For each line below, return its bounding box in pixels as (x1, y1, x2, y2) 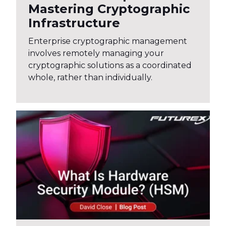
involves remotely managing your (28, 48, 164, 59)
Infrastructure (28, 16, 120, 31)
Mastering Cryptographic (28, 2, 190, 17)
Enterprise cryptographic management (28, 36, 187, 46)
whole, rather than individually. (28, 73, 152, 83)
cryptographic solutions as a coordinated (28, 61, 192, 71)
